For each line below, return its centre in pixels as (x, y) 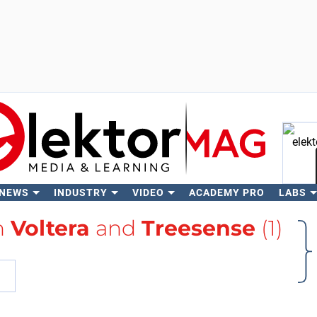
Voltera (50, 228)
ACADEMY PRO (226, 192)
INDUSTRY (80, 192)
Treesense (198, 228)
